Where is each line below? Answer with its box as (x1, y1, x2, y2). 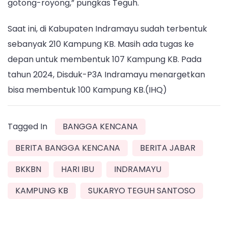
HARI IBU (61, 163, 94, 175)
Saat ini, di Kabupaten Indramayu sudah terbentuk (8, 22, 207, 35)
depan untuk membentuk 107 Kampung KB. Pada (8, 53, 202, 65)
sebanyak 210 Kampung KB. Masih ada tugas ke (8, 38, 194, 50)
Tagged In (8, 120, 47, 132)
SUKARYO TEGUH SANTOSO (88, 184, 195, 196)
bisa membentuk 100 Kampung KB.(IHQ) (8, 83, 167, 96)
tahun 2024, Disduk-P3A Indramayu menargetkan (8, 68, 205, 80)
